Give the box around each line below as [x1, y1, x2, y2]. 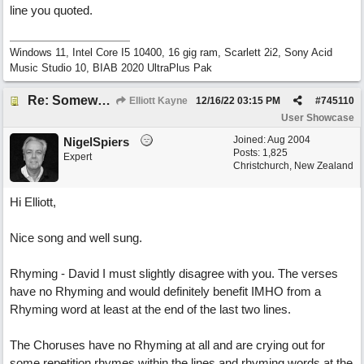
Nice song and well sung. [10, 231, 142, 245]
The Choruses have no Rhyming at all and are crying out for [10, 338, 325, 352]
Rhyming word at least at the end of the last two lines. [10, 302, 291, 316]
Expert [63, 151, 92, 162]
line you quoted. [10, 3, 93, 17]
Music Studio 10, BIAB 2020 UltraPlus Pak [10, 62, 212, 74]
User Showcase [281, 112, 354, 123]
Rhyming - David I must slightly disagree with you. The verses [10, 266, 338, 280]
